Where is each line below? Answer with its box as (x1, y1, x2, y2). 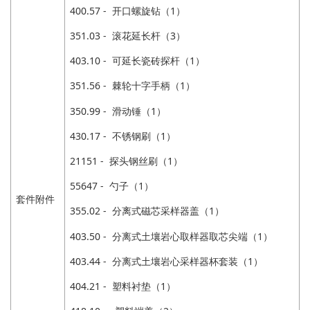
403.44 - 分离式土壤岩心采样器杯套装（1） (70, 254, 263, 268)
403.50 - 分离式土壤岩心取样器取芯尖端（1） (70, 229, 273, 243)
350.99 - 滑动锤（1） (70, 104, 166, 118)
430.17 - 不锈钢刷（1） (70, 129, 176, 143)
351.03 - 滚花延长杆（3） (70, 29, 185, 43)
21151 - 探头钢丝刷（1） (70, 154, 183, 167)
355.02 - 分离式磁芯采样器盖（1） (70, 204, 224, 218)
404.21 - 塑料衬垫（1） (70, 279, 176, 293)
